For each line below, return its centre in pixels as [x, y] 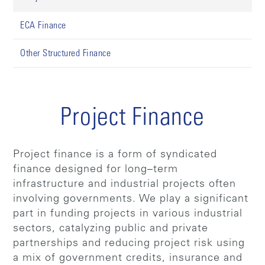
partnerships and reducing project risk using [129, 243]
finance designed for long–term [96, 169]
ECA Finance [43, 26]
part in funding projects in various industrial [128, 214]
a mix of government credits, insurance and [128, 258]
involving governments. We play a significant [131, 199]
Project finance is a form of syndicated [115, 155]
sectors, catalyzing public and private [111, 229]
